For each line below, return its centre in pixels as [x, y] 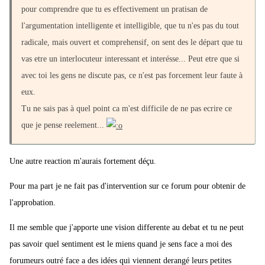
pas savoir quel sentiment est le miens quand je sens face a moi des [121, 244]
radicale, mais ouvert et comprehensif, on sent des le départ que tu [132, 43]
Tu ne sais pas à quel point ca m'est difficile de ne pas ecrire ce [127, 109]
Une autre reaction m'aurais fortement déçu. [83, 161]
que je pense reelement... [64, 125]
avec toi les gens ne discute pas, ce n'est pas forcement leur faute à [132, 76]
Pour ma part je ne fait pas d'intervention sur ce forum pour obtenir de [127, 186]
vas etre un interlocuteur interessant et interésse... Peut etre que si [130, 59]
